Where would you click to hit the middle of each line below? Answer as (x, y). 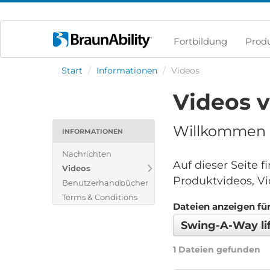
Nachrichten (87, 154)
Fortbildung (200, 41)
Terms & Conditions (100, 197)
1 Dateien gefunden (217, 250)
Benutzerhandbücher (105, 183)
